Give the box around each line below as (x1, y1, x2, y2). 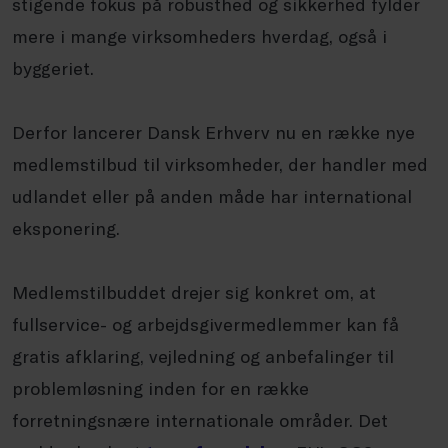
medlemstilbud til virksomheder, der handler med (12, 153, 428, 176)
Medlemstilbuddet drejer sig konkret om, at (12, 281, 376, 304)
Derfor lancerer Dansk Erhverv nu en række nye (12, 121, 415, 144)
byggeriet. (12, 57, 94, 80)
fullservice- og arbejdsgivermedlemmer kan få (12, 313, 399, 336)
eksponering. (12, 217, 120, 240)
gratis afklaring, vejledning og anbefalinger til (12, 345, 394, 368)
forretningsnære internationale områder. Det (12, 409, 388, 432)
